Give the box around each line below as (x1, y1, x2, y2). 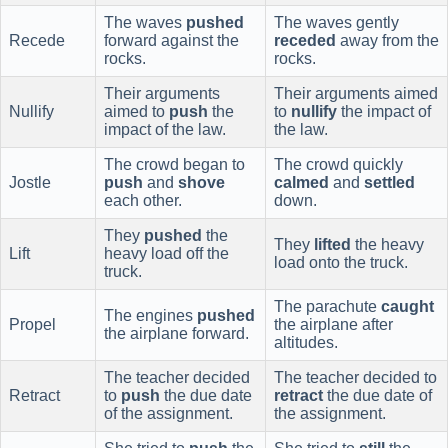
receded (274, 32, 336, 50)
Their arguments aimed (274, 85, 438, 103)
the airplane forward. (104, 325, 249, 343)
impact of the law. (104, 121, 226, 139)
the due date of (323, 387, 432, 405)
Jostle (9, 174, 51, 192)
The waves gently (274, 14, 399, 32)
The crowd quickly (274, 156, 403, 174)
